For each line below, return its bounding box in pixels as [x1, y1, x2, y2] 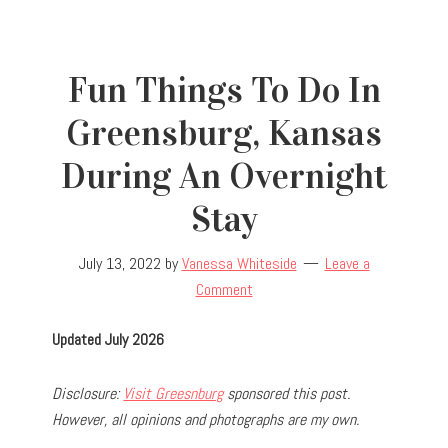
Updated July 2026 [52, 328, 165, 350]
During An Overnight [61, 153, 387, 198]
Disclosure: [52, 382, 124, 404]
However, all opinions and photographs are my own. [52, 408, 360, 430]
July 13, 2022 [78, 252, 161, 274]
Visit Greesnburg [123, 382, 224, 404]
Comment [195, 278, 253, 300]
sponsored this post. [223, 382, 351, 404]
